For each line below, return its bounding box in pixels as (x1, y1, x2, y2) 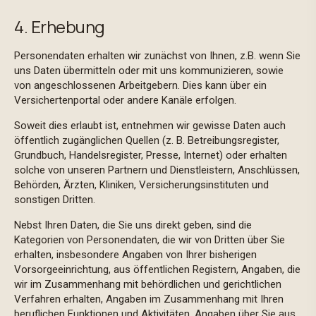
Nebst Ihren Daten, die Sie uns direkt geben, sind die (14, 219, 252, 231)
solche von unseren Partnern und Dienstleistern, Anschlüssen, (14, 164, 300, 176)
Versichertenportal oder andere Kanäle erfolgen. (14, 94, 239, 107)
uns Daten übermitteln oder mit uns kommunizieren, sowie (14, 64, 284, 77)
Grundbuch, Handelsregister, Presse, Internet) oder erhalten (14, 149, 287, 162)
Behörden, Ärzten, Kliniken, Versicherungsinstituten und (14, 178, 269, 191)
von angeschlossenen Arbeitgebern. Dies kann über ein (14, 79, 267, 92)
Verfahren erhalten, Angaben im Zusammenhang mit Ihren (14, 293, 284, 305)
